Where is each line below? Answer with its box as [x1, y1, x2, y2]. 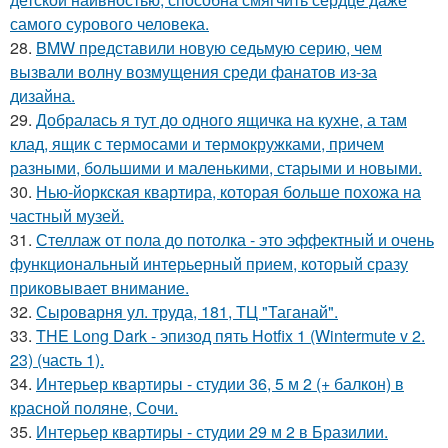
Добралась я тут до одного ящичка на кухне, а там [36, 108, 407, 131]
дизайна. [10, 84, 75, 107]
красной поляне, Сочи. [10, 396, 178, 419]
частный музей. [10, 204, 124, 227]
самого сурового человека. [10, 12, 209, 35]
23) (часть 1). [10, 348, 104, 371]
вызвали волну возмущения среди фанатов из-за [10, 60, 377, 83]
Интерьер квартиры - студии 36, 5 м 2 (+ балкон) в [36, 372, 404, 395]
